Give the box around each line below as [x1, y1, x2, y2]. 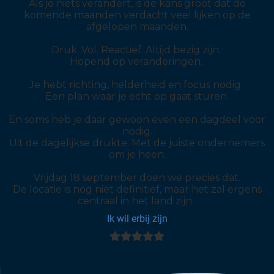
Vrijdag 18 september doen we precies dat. [34, 172, 240, 184]
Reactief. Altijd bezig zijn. [100, 44, 223, 56]
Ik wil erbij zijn [106, 213, 168, 225]
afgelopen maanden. [86, 21, 188, 33]
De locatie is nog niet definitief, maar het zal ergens [12, 183, 262, 196]
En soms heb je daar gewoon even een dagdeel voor [9, 114, 265, 126]
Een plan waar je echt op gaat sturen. [45, 91, 229, 103]
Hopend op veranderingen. [69, 56, 205, 68]
